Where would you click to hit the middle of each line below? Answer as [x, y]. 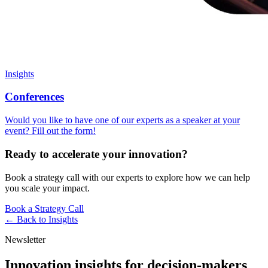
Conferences [34, 97]
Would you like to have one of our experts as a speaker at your [122, 120]
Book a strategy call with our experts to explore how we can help [127, 177]
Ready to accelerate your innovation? [96, 154]
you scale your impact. [47, 188]
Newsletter [25, 239]
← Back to [27, 219]
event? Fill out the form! [50, 131]
